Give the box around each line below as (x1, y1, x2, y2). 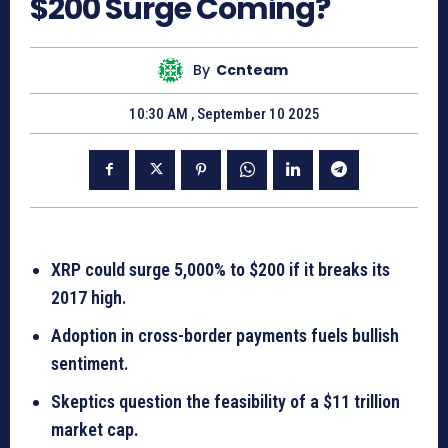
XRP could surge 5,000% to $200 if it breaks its (51, 258, 390, 280)
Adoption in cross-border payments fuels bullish (51, 324, 399, 346)
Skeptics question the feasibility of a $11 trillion (51, 390, 400, 412)
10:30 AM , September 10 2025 (128, 104, 320, 123)
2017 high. (51, 286, 127, 308)
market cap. (51, 418, 139, 440)
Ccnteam (215, 60, 288, 81)
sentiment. (51, 352, 129, 374)
